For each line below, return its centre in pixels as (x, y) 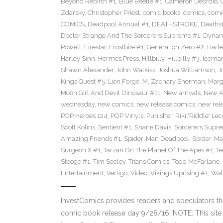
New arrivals (182, 93)
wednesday (77, 105)
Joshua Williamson (186, 70)
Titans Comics (149, 162)
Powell (71, 47)
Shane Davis (153, 127)
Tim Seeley (109, 162)
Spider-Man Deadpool (156, 139)
